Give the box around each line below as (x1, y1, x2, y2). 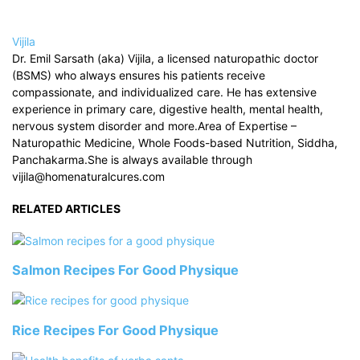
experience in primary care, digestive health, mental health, (12, 102, 323, 117)
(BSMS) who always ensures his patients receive (12, 68, 265, 83)
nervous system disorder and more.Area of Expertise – (12, 119, 297, 133)
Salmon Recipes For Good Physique (12, 262, 239, 279)
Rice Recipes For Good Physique (12, 321, 219, 338)
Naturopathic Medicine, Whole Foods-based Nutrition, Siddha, (12, 136, 337, 150)
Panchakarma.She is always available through (12, 153, 252, 167)
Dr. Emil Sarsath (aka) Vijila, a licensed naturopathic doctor (12, 51, 318, 66)
